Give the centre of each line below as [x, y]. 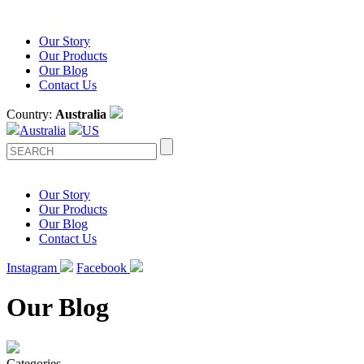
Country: [31, 114]
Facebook [103, 268]
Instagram [33, 268]
